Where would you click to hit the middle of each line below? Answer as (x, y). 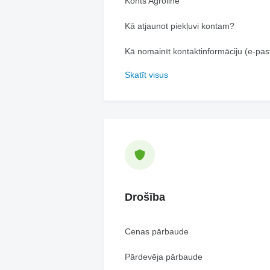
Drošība (145, 197)
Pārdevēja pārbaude (164, 257)
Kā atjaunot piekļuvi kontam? (180, 26)
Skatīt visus (146, 75)
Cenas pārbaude (157, 231)
